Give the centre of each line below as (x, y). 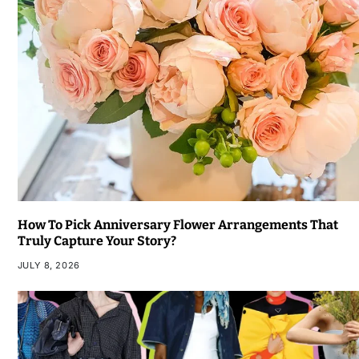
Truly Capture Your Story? (97, 240)
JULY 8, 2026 (48, 265)
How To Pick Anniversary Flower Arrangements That (177, 224)
